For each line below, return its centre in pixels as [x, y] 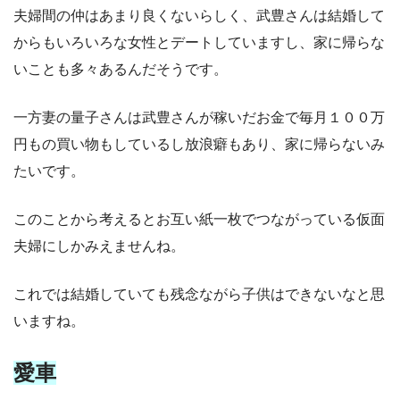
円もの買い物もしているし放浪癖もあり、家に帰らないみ [199, 144]
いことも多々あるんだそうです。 [121, 69]
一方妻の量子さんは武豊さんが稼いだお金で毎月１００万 [199, 117]
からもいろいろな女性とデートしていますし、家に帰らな [199, 42]
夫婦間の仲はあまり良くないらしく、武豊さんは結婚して [199, 15]
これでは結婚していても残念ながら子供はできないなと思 [199, 294]
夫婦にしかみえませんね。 [99, 246]
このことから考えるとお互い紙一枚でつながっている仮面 [199, 219]
